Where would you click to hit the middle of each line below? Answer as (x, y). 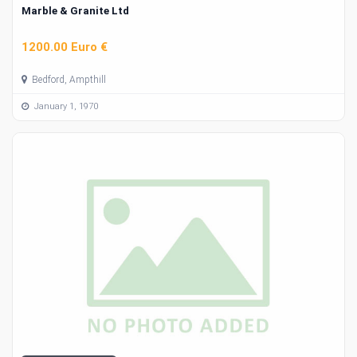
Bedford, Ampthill (68, 79)
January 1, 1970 (65, 107)
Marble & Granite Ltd (75, 11)
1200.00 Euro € (65, 47)
